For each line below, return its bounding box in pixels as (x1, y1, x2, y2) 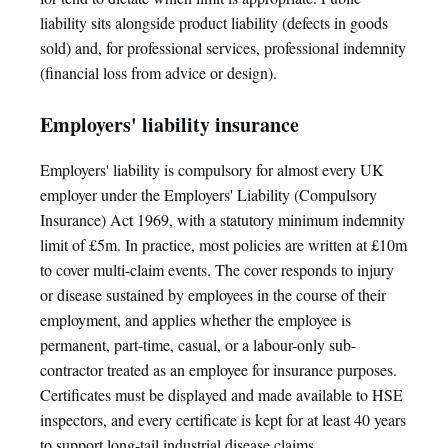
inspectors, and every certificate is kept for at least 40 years (40, 409, 406, 430)
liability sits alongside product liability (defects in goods (40, 12, 388, 33)
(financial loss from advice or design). (40, 62, 277, 83)
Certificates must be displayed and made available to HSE (40, 384, 403, 405)
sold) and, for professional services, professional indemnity (40, 37, 406, 58)
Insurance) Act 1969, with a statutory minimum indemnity (40, 209, 405, 230)
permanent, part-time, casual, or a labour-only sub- (40, 334, 356, 355)
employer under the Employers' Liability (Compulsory (40, 184, 377, 205)
